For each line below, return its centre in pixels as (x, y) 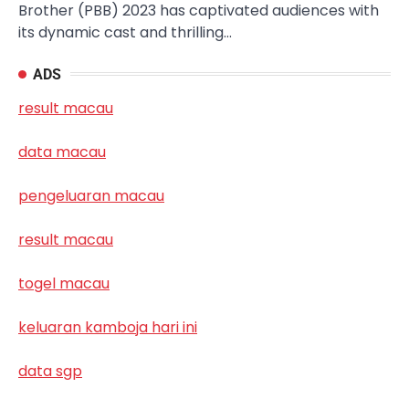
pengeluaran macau (91, 195)
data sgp (50, 371)
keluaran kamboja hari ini (108, 327)
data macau (62, 152)
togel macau (64, 283)
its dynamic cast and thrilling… (125, 32)
